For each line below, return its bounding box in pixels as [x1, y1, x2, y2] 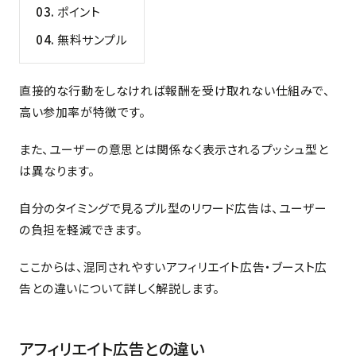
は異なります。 [19, 161, 95, 179]
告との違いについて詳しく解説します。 [19, 279, 220, 296]
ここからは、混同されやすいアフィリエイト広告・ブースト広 [19, 257, 327, 275]
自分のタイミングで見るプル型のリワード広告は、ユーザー [19, 199, 327, 216]
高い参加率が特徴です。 [19, 103, 146, 120]
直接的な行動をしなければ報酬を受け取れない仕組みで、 [19, 81, 331, 99]
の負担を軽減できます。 [19, 220, 143, 238]
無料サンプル [57, 30, 128, 48]
